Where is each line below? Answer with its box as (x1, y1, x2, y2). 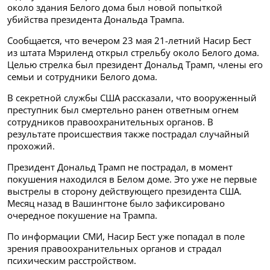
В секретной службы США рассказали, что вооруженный (7, 91, 257, 104)
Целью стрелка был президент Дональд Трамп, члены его (7, 58, 263, 71)
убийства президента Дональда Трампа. (7, 13, 184, 25)
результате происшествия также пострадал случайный (7, 127, 250, 140)
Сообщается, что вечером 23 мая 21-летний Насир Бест (7, 34, 251, 46)
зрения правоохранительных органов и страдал (7, 242, 222, 254)
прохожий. (7, 139, 55, 152)
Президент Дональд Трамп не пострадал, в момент (7, 160, 233, 173)
